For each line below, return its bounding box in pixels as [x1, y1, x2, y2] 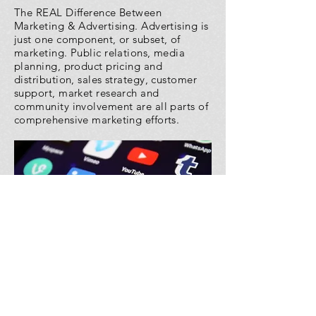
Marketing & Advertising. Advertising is [14, 19, 209, 32]
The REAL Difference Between [14, 6, 162, 19]
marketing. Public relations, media [14, 46, 186, 59]
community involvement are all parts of [14, 99, 209, 113]
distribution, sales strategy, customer [14, 73, 197, 86]
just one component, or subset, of [14, 32, 181, 46]
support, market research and [14, 86, 159, 99]
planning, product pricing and [14, 59, 163, 73]
